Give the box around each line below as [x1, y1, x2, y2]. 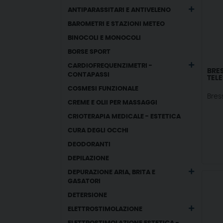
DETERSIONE [68, 192, 108, 199]
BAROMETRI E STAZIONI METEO [68, 21, 165, 27]
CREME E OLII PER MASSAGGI [68, 100, 158, 106]
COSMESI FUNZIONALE [68, 86, 139, 92]
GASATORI [68, 178, 101, 185]
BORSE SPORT [68, 49, 111, 55]
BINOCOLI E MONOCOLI [68, 35, 141, 41]
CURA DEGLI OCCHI [68, 127, 129, 134]
